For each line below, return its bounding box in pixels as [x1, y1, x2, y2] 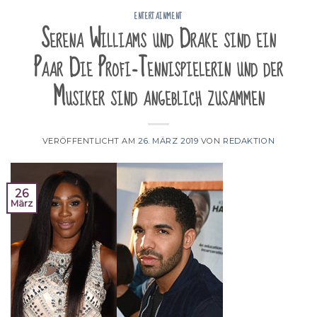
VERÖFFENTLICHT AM [42, 135, 138, 146]
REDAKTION [223, 135, 275, 146]
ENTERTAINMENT [134, 8, 183, 25]
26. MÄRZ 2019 [137, 135, 199, 146]
